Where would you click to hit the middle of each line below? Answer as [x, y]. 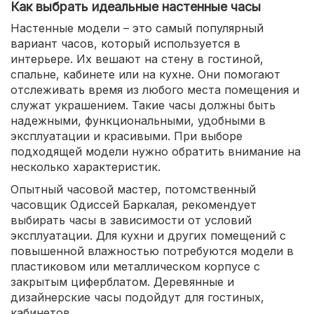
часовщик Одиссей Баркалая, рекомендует [134, 205]
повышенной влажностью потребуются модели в [152, 251]
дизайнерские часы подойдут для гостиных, [137, 297]
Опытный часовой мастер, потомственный [133, 189]
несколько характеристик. [86, 167]
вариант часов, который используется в [125, 43]
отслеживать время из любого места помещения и [155, 90]
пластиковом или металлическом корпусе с [135, 266]
